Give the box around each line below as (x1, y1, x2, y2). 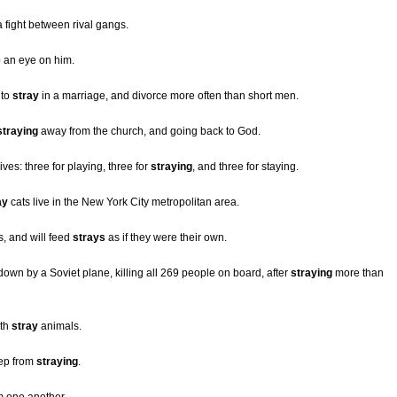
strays (73, 231, 105, 245)
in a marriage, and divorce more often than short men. (39, 90, 299, 103)
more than (332, 267, 384, 280)
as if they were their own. (105, 231, 227, 245)
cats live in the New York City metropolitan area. (8, 196, 239, 209)
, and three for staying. (192, 160, 299, 174)
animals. (38, 320, 82, 333)
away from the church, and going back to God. (38, 125, 261, 138)
